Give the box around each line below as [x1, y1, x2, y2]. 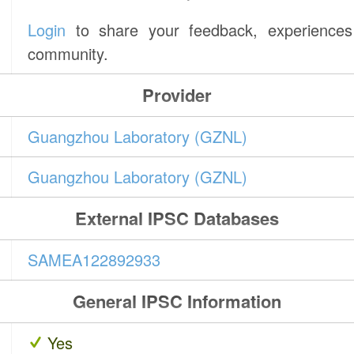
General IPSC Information [72, 288, 281, 314]
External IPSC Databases [74, 205, 279, 232]
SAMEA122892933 [28, 248, 161, 272]
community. [28, 42, 109, 66]
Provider [141, 82, 212, 108]
